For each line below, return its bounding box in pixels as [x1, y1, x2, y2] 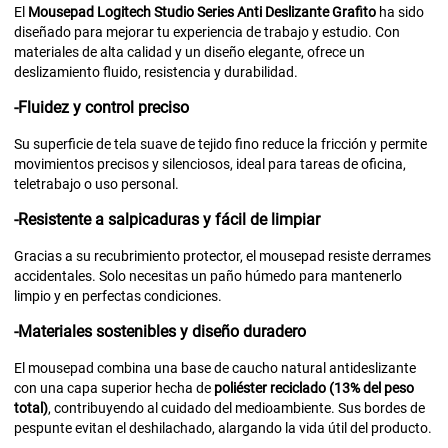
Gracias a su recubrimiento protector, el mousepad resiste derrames [14, 247, 431, 264]
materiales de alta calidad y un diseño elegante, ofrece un [14, 43, 365, 60]
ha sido [376, 3, 424, 20]
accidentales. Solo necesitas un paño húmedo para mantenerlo [14, 267, 402, 284]
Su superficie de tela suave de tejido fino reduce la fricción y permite [14, 135, 427, 152]
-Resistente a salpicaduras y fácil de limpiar [14, 209, 320, 229]
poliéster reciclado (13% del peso [214, 379, 414, 396]
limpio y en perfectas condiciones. [14, 287, 222, 304]
